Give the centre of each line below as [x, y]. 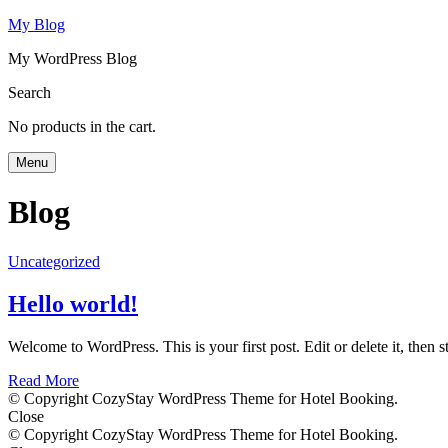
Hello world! [73, 303]
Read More [43, 380]
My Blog [36, 24]
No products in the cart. [82, 126]
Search [29, 92]
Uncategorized [54, 261]
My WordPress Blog [72, 58]
